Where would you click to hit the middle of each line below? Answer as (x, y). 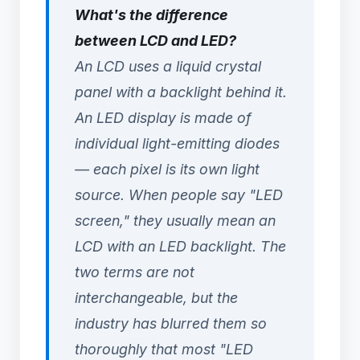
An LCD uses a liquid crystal (168, 66)
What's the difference (151, 14)
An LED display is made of (163, 117)
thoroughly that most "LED (164, 349)
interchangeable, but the (156, 297)
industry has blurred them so (171, 323)
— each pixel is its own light (167, 169)
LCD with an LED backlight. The (180, 246)
